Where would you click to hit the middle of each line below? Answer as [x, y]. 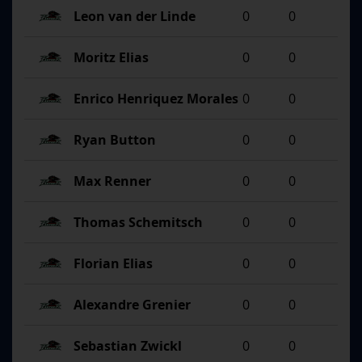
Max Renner [112, 181]
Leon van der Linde [134, 17]
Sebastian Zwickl [127, 346]
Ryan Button [114, 140]
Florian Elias [113, 264]
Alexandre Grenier [132, 305]
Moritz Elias [111, 58]
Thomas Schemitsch [138, 223]
